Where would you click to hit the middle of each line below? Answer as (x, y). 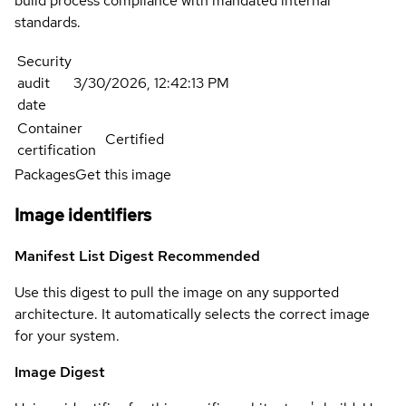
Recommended (209, 256)
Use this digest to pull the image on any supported (177, 292)
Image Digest (60, 372)
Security (44, 62)
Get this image (123, 175)
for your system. (67, 335)
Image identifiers (83, 216)
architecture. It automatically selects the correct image (192, 314)
